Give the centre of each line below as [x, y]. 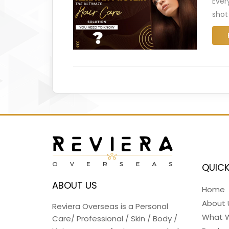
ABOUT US [75, 185]
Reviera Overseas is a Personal [110, 206]
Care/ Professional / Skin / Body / [115, 218]
